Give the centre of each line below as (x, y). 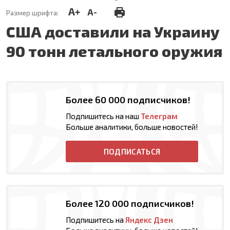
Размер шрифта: (32, 13)
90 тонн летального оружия (114, 51)
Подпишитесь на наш (103, 116)
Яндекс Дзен (149, 220)
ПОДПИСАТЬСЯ (132, 152)
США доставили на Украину (113, 32)
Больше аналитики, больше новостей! (132, 127)
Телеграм (159, 116)
